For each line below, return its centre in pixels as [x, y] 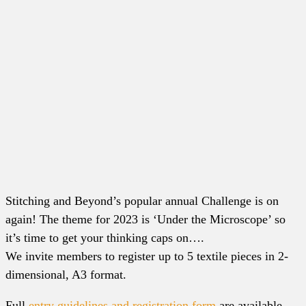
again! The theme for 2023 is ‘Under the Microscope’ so [145, 219]
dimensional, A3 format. [68, 274]
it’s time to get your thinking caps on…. [105, 237]
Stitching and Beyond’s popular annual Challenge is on [142, 200]
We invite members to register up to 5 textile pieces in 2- [147, 256]
